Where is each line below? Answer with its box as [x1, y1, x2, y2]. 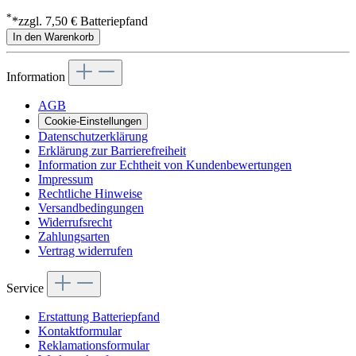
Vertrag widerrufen [38, 244, 133, 258]
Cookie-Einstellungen [44, 115, 141, 128]
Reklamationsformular [38, 339, 149, 353]
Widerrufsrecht [38, 215, 112, 230]
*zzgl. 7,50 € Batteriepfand [12, 14, 148, 29]
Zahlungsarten [38, 230, 110, 244]
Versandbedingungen [38, 201, 144, 215]
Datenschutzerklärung [38, 130, 148, 144]
